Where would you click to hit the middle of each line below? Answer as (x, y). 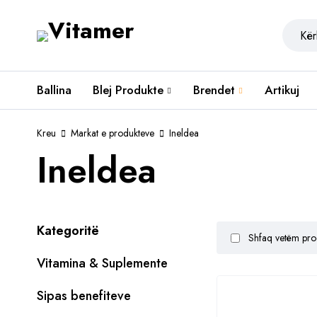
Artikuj (282, 90)
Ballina (54, 90)
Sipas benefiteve (84, 296)
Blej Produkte (128, 90)
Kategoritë (68, 231)
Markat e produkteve (113, 133)
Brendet (214, 90)
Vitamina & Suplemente (102, 263)
